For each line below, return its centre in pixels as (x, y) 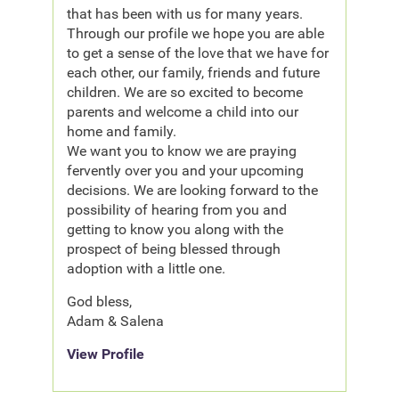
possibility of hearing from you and (177, 209)
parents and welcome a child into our (183, 111)
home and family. (122, 131)
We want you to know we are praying (182, 151)
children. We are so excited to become (185, 92)
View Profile (106, 354)
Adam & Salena (116, 321)
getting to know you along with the (175, 229)
